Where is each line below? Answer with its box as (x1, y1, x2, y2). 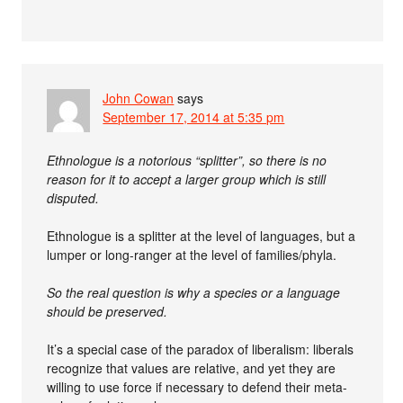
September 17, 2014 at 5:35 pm (103, 107, 285, 126)
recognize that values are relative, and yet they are (47, 358, 336, 377)
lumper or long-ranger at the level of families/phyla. (47, 245, 337, 264)
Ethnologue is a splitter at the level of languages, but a (47, 226, 356, 245)
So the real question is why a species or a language (47, 282, 341, 301)
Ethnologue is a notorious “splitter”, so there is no (47, 150, 327, 169)
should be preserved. (47, 301, 168, 320)
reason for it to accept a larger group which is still (47, 169, 327, 188)
